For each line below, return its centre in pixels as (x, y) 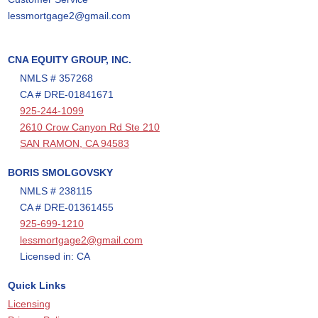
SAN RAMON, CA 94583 (75, 143)
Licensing (29, 304)
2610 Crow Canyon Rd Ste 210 (90, 127)
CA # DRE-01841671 (67, 94)
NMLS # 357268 (56, 78)
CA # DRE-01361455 (67, 207)
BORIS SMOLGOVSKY (60, 172)
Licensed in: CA (55, 256)
